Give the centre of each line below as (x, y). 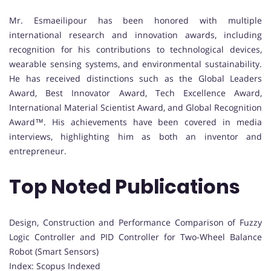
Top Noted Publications (125, 187)
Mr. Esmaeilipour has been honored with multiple (135, 20)
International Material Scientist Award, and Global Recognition (135, 107)
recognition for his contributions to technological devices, (135, 49)
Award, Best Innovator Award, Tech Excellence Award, (135, 93)
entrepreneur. (38, 151)
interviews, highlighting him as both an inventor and (135, 136)
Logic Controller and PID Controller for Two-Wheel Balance (135, 237)
